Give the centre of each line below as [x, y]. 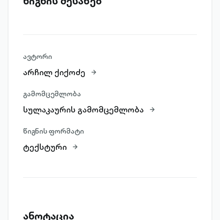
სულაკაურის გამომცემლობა [83, 110]
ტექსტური [45, 147]
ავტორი [38, 56]
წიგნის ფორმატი [54, 131]
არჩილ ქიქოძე [54, 72]
